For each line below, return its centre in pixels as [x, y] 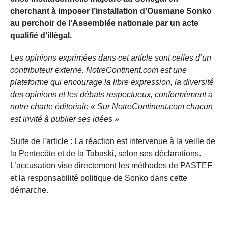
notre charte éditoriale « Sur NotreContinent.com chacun [111, 106]
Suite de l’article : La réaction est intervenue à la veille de [113, 141]
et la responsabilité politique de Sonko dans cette [99, 178]
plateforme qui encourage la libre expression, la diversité [112, 82]
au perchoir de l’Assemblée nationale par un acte [104, 23]
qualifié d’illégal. [41, 35]
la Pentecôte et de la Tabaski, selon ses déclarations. [106, 153]
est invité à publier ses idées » [65, 119]
